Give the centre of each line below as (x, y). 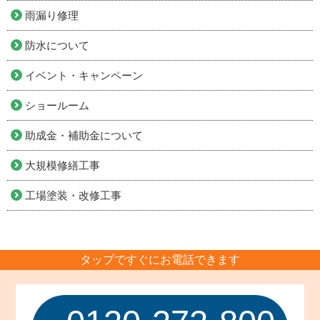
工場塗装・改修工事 (73, 195)
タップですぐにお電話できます (160, 259)
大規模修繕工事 (62, 165)
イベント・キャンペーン (84, 75)
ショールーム (57, 105)
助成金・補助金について (84, 135)
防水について (57, 45)
